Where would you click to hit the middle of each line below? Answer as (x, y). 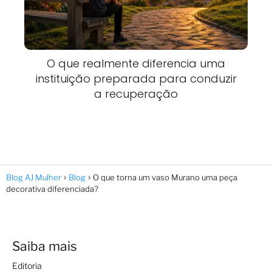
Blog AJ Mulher (34, 177)
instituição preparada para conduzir (136, 78)
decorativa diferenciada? (52, 189)
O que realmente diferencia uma (136, 63)
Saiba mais (45, 246)
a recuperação (136, 93)
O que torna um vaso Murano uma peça (165, 177)
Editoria (27, 265)
